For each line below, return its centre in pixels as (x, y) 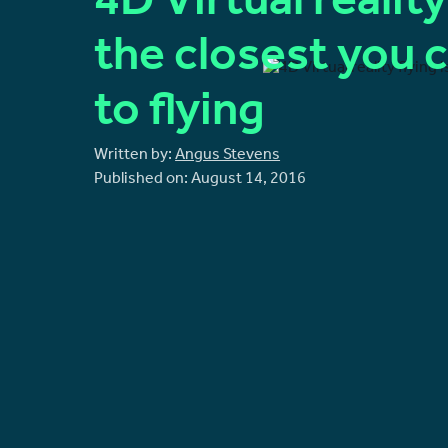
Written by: (135, 155)
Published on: (143, 179)
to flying (180, 115)
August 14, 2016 (249, 179)
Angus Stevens (228, 155)
